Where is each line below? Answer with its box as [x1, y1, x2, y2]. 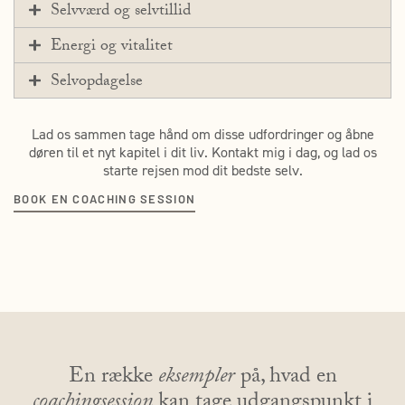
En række [68, 360, 158, 398]
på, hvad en [234, 360, 337, 398]
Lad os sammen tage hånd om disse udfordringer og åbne [31, 124, 374, 144]
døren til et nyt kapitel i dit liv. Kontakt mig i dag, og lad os [28, 142, 377, 162]
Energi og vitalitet [50, 33, 173, 61]
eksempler [157, 360, 235, 398]
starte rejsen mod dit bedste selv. [102, 160, 303, 180]
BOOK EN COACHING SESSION [14, 192, 196, 207]
